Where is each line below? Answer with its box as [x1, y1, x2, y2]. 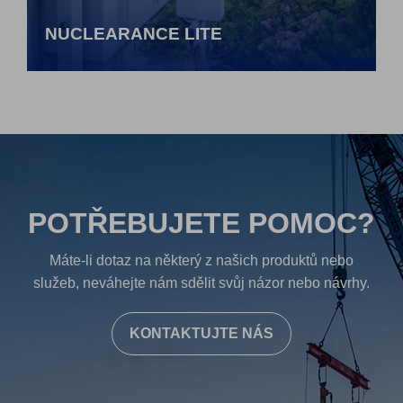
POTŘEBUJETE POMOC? [28, 206, 375, 239]
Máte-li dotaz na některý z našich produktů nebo [49, 252, 354, 268]
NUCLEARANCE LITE [45, 23, 222, 43]
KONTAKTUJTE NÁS [130, 325, 273, 341]
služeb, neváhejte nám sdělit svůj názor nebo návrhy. [33, 274, 370, 291]
